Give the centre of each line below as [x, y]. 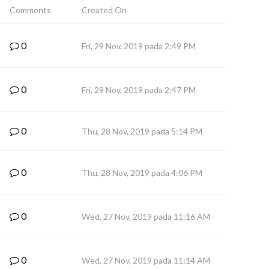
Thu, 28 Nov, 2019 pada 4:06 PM [142, 173]
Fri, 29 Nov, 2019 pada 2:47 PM [139, 90]
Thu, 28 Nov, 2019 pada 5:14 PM [142, 131]
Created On [104, 10]
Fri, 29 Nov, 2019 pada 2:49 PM [139, 46]
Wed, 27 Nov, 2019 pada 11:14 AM [146, 260]
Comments [30, 10]
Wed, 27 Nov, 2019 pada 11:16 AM [146, 216]
